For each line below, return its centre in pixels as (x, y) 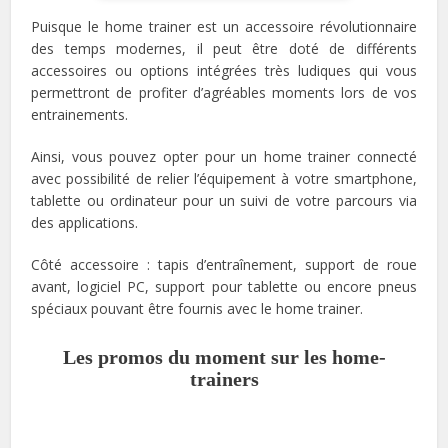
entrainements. (80, 114)
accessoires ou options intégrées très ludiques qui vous (224, 70)
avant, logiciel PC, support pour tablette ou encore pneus (224, 286)
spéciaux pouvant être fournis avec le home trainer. (197, 308)
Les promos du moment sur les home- (224, 356)
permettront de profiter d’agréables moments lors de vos (224, 92)
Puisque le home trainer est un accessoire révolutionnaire (224, 26)
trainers (224, 378)
